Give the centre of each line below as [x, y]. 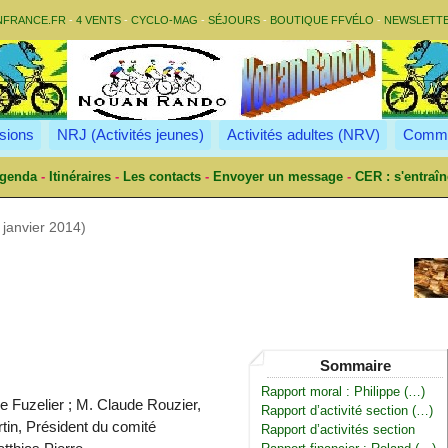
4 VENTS [98, 20]
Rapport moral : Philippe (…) [343, 392]
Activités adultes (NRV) [303, 134]
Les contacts [161, 177]
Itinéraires [79, 177]
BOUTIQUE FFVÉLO [322, 20]
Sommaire [355, 365]
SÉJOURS [234, 20]
